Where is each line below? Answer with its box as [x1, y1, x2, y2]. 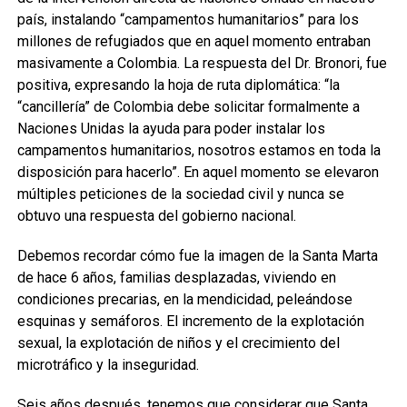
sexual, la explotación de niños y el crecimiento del [16, 334, 340, 352]
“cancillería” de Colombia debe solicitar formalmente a [16, 98, 360, 115]
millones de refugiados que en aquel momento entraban [16, 33, 371, 50]
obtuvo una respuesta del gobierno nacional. [16, 207, 296, 224]
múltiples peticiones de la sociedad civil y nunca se [16, 185, 344, 203]
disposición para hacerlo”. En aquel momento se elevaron [16, 164, 379, 181]
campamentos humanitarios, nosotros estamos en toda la [16, 142, 381, 159]
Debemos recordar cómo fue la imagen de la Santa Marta [16, 247, 378, 264]
